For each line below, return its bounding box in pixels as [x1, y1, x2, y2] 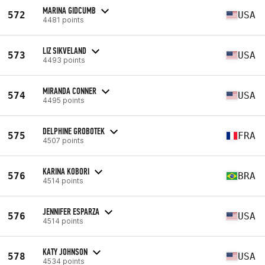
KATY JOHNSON [43, 245, 88, 257]
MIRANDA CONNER [43, 85, 96, 96]
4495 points [43, 95, 85, 105]
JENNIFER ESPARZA [43, 205, 99, 217]
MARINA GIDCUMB [43, 4, 96, 16]
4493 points [43, 55, 85, 64]
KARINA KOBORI [43, 165, 89, 177]
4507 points [43, 135, 84, 145]
